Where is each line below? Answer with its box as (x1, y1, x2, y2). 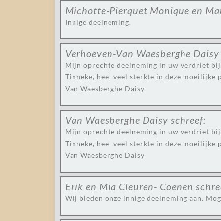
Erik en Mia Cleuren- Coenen (65, 181, 193, 192)
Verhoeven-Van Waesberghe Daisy (65, 47, 219, 59)
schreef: (171, 114, 206, 126)
